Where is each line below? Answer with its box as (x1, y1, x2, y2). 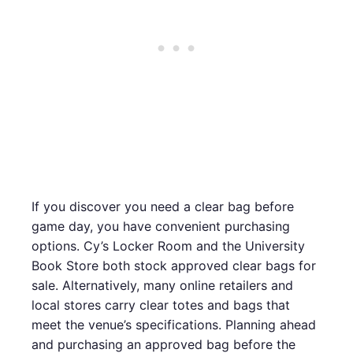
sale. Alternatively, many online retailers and (32, 277, 293, 293)
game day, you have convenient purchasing (32, 217, 290, 234)
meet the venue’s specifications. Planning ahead (32, 316, 316, 333)
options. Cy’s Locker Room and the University (32, 237, 305, 254)
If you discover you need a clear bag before (32, 198, 294, 214)
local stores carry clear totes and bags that (32, 296, 290, 313)
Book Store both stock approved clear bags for (32, 257, 316, 273)
